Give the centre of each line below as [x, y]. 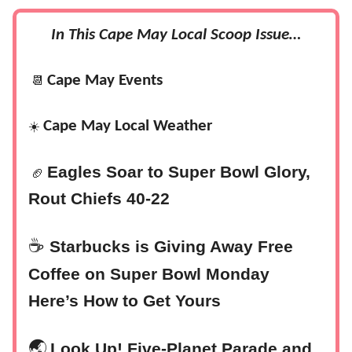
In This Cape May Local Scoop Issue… [176, 35]
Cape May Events [105, 81]
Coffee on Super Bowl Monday [149, 275]
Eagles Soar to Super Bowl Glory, [179, 172]
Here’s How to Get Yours [125, 301]
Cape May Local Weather [128, 126]
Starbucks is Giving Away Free [171, 247]
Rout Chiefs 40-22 [99, 199]
